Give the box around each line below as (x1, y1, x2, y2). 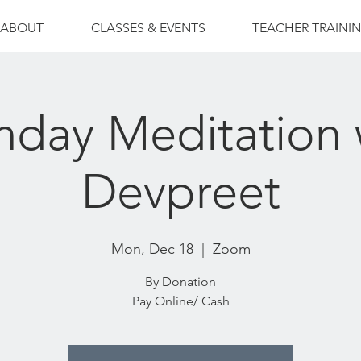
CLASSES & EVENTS (90, 20, 205, 35)
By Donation (145, 274, 216, 289)
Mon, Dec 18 (110, 240, 193, 258)
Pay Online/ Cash (131, 293, 230, 309)
